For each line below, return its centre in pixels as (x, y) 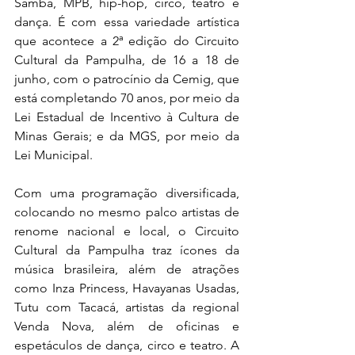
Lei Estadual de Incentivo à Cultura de (127, 117)
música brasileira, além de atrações (127, 269)
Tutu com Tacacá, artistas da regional (127, 307)
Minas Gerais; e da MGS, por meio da (127, 136)
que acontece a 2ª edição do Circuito (127, 41)
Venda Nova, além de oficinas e (127, 326)
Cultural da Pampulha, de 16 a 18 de (127, 60)
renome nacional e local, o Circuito (127, 231)
